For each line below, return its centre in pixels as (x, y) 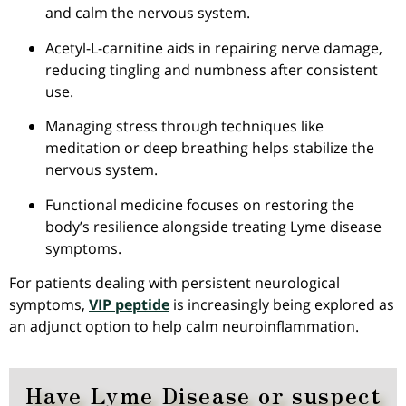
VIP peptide (129, 305)
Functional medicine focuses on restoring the (200, 204)
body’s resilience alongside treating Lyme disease (213, 226)
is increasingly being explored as (282, 305)
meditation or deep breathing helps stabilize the (210, 148)
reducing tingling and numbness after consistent (212, 69)
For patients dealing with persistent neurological (174, 283)
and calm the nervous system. (148, 13)
